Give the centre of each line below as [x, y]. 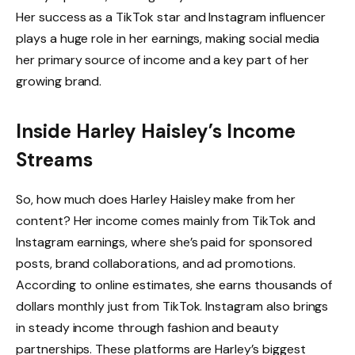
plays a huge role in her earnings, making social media [168, 38]
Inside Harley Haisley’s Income [156, 131]
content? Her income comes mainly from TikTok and [166, 220]
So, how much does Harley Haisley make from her [156, 199]
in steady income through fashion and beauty [147, 327]
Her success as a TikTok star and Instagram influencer [171, 17]
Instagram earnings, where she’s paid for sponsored [164, 242]
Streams [54, 159]
